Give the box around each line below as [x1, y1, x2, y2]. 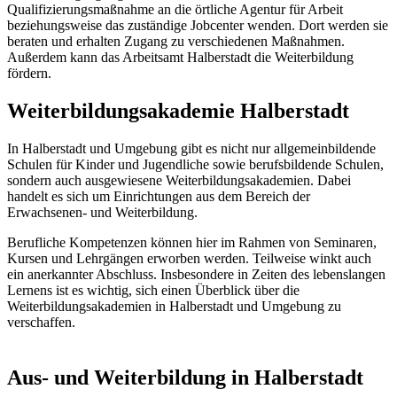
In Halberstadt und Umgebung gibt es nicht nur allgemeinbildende [7, 141, 376, 157]
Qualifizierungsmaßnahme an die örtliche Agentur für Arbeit [7, 2, 343, 18]
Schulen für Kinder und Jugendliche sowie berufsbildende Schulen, [7, 157, 384, 173]
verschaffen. [7, 315, 75, 331]
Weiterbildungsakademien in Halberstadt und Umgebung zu [7, 299, 341, 315]
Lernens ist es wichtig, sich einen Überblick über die [7, 283, 300, 299]
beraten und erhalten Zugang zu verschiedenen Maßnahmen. [7, 34, 345, 50]
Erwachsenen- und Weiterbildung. [7, 205, 198, 221]
